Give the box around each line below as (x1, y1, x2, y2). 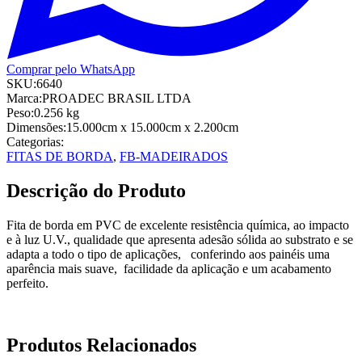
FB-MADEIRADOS (120, 149, 228, 163)
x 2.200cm (181, 120, 238, 134)
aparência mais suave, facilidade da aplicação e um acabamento (6, 261, 331, 276)
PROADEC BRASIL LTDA (42, 90, 192, 105)
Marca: (6, 90, 42, 105)
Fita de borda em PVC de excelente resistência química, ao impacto (6, 217, 349, 232)
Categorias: (6, 134, 64, 149)
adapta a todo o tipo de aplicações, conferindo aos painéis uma (6, 246, 330, 261)
